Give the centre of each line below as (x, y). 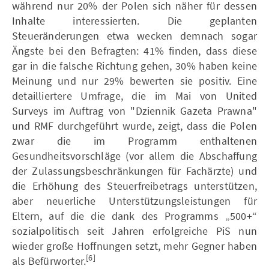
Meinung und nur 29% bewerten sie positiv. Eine (134, 80)
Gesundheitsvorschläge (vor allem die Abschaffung (134, 156)
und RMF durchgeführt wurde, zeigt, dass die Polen (134, 125)
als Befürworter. (49, 261)
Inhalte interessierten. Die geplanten (134, 20)
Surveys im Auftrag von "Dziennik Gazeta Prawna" (134, 110)
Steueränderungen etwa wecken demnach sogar (134, 35)
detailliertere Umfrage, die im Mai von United (134, 95)
